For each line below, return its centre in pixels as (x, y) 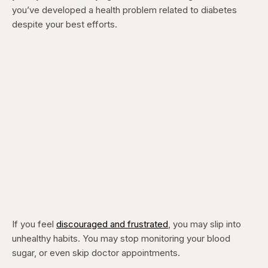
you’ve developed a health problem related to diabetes (124, 10)
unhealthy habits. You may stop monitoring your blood (121, 239)
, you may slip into (205, 224)
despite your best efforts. (65, 25)
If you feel (34, 224)
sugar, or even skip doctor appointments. (96, 253)
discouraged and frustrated (112, 224)
